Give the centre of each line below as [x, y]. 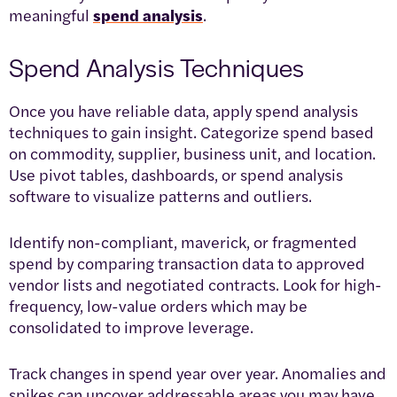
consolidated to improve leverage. [131, 326]
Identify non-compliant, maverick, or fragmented [183, 241]
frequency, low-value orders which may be [158, 305]
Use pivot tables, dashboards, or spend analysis [176, 174]
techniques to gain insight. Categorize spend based [191, 131]
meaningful [51, 14]
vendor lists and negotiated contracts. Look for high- [195, 284]
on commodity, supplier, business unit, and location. [192, 152]
